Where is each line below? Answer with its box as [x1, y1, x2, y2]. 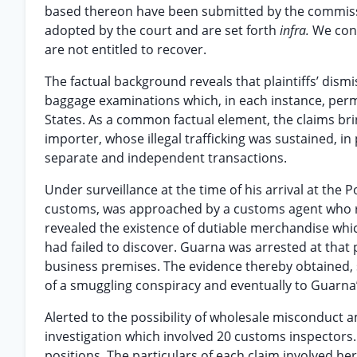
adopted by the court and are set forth [45, 22, 280, 39]
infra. [280, 22, 312, 39]
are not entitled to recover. [45, 41, 206, 58]
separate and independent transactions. [45, 149, 287, 167]
